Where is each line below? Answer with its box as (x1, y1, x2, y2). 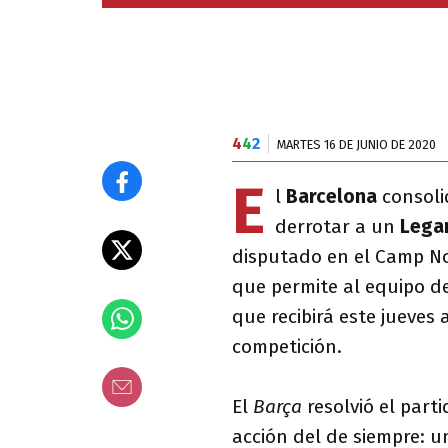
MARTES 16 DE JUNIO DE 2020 (277, 137, 436, 152)
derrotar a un (275, 215, 400, 238)
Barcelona (286, 185, 377, 208)
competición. (232, 335, 342, 358)
